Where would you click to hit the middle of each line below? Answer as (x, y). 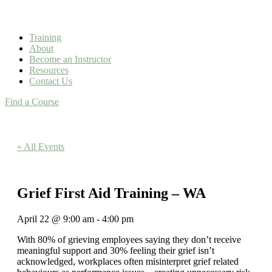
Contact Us (51, 81)
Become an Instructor (70, 59)
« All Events (41, 147)
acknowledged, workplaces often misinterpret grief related (128, 261)
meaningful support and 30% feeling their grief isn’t (116, 250)
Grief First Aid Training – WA (111, 193)
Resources (49, 70)
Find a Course (32, 102)
